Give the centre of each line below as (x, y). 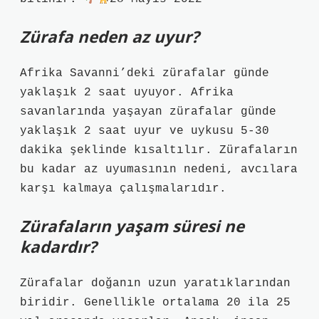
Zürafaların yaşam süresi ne (132, 226)
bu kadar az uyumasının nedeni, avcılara (159, 169)
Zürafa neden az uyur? (110, 37)
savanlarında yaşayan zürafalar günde (148, 112)
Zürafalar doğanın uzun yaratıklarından (155, 283)
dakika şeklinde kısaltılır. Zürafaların (159, 150)
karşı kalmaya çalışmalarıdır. (123, 189)
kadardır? (58, 247)
